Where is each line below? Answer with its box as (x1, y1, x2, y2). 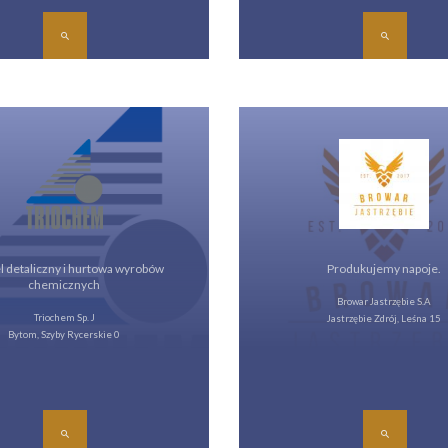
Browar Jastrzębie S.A (336, 296, 431, 307)
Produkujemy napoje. (326, 261, 441, 276)
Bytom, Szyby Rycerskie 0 (8, 329, 121, 340)
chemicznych (28, 277, 101, 292)
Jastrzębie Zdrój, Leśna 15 (326, 313, 441, 324)
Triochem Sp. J (33, 312, 95, 323)
